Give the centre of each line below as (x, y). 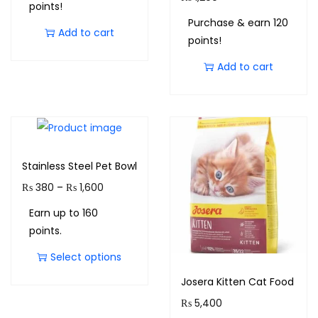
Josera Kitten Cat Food (237, 281)
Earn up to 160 (64, 213)
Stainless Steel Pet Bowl (79, 166)
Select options (86, 257)
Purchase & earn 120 (238, 23)
